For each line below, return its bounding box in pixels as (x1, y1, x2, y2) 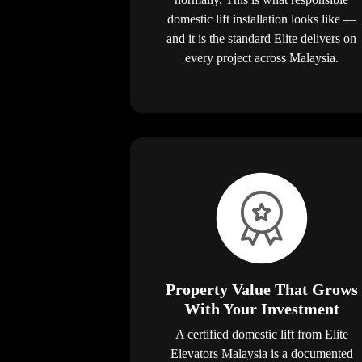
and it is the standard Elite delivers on (166, 31, 356, 45)
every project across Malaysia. (184, 50, 339, 65)
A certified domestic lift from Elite (175, 326, 348, 341)
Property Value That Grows (165, 280, 358, 298)
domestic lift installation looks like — (166, 11, 356, 26)
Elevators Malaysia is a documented (170, 346, 353, 360)
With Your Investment (183, 299, 339, 318)
